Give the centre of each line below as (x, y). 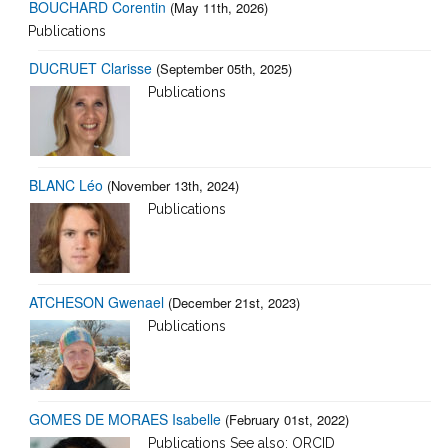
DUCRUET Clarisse (90, 67)
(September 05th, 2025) (224, 68)
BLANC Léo (66, 184)
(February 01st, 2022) (287, 419)
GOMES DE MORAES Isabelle (125, 418)
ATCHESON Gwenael (96, 301)
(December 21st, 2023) (234, 302)
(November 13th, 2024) (173, 185)
